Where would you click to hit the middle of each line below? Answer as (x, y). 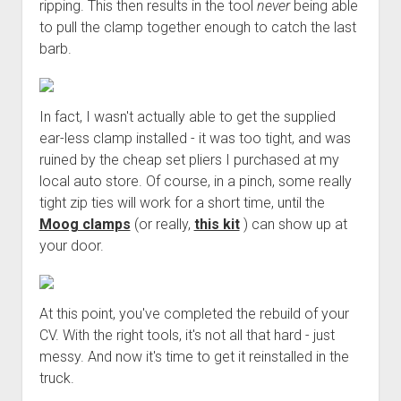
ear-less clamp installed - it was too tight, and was (195, 138)
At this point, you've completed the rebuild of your (194, 313)
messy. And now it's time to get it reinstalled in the (194, 356)
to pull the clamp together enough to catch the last (197, 27)
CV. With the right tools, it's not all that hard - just (187, 335)
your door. (71, 245)
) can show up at (293, 224)
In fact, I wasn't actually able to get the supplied (187, 116)
